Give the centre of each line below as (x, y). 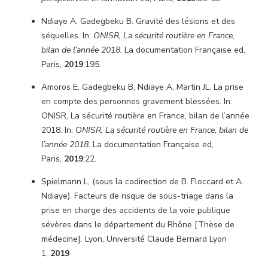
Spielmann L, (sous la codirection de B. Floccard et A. (142, 182)
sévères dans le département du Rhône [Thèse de (138, 225)
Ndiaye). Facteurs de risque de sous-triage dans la (137, 196)
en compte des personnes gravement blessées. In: (137, 101)
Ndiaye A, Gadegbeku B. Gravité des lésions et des (138, 21)
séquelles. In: (67, 36)
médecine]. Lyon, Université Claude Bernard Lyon (134, 239)
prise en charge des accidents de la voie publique (136, 210)
